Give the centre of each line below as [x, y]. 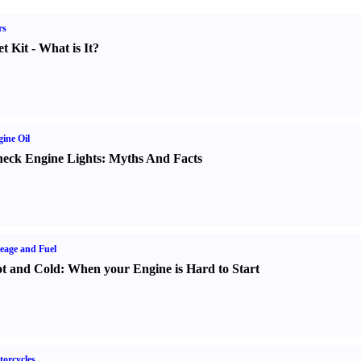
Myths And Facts [155, 158]
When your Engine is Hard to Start [163, 269]
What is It [65, 48]
